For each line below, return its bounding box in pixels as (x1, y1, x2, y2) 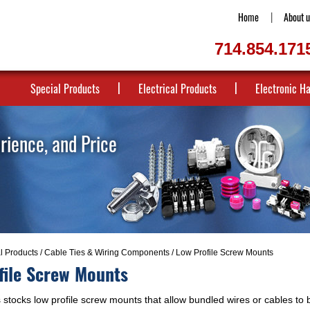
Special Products (30, 80, 100, 97)
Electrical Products (138, 80, 217, 97)
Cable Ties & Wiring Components (44, 248, 170, 257)
